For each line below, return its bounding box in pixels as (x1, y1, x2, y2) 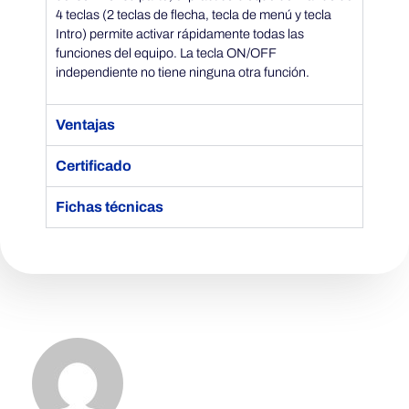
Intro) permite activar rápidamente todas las (56, 26, 304, 41)
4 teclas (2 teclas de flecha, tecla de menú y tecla (56, 6, 331, 22)
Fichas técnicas (56, 199, 163, 215)
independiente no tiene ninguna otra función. (56, 64, 309, 79)
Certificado (56, 158, 131, 174)
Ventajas (56, 117, 115, 133)
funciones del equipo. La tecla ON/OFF (56, 45, 276, 60)
